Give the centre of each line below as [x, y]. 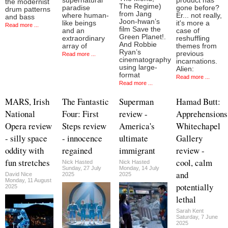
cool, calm [194, 162]
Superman [136, 101]
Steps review [84, 126]
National [20, 113]
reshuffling [193, 38]
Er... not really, [199, 15]
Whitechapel [198, 126]
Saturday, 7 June [197, 217]
